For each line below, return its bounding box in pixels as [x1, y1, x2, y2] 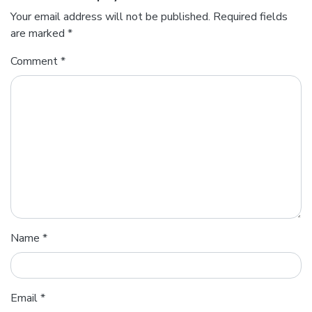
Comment [10, 53, 61, 69]
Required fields [213, 8, 288, 24]
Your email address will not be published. [10, 8, 210, 24]
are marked [10, 25, 68, 41]
